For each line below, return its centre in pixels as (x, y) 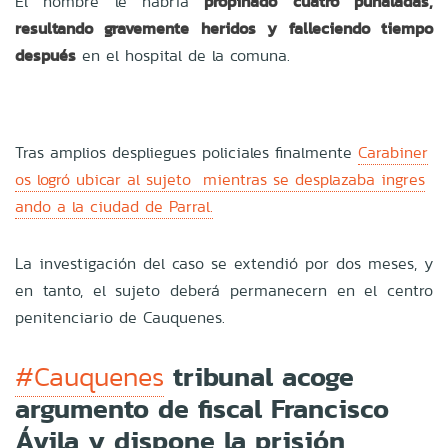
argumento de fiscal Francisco (202, 408)
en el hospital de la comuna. (183, 55)
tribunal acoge (259, 376)
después (45, 55)
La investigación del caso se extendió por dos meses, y (224, 263)
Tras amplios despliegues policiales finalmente (186, 152)
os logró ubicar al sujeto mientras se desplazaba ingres (220, 179)
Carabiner (393, 152)
